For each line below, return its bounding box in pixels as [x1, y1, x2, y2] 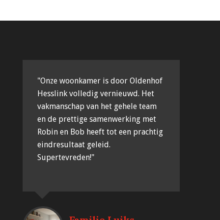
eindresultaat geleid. [37, 139, 110, 149]
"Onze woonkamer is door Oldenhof [37, 76, 163, 85]
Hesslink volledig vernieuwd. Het [37, 88, 154, 98]
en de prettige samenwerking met [37, 114, 156, 124]
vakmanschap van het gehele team [37, 101, 157, 111]
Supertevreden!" [37, 152, 94, 162]
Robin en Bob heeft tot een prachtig [37, 127, 163, 137]
